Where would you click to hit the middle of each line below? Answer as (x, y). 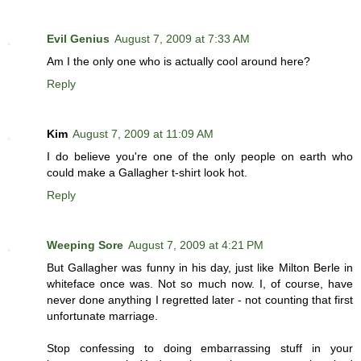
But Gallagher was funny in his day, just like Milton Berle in (200, 267)
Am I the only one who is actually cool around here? (178, 61)
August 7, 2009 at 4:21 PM (196, 245)
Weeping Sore (85, 245)
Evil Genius (78, 39)
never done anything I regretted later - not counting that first (200, 299)
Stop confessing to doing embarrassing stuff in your (200, 348)
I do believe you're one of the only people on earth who (200, 156)
